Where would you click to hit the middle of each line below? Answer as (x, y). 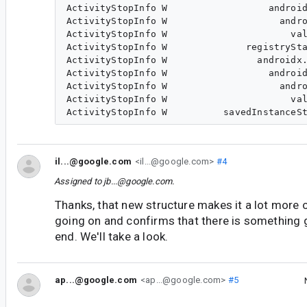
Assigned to (79, 182)
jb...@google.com (138, 182)
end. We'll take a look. (112, 237)
